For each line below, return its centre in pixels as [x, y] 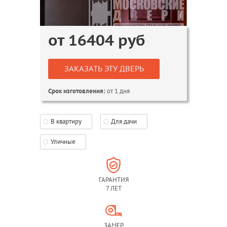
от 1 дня [118, 91]
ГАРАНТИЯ [113, 180]
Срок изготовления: [77, 91]
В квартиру [66, 121]
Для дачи [124, 121]
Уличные [63, 142]
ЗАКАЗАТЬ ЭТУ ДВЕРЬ [104, 69]
